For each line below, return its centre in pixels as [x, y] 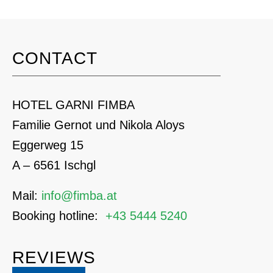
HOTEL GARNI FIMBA [73, 105]
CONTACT [55, 58]
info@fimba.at [79, 195]
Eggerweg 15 [48, 145]
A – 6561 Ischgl [54, 165]
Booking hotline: [57, 215]
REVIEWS [54, 257]
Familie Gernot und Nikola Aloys [98, 125]
